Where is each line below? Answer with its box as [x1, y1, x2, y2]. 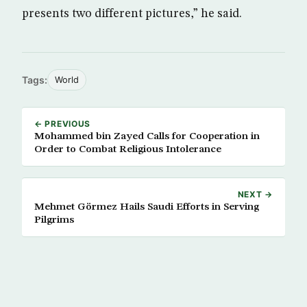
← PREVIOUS [34, 119, 91, 129]
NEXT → [237, 189, 273, 199]
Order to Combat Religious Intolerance [34, 144, 221, 155]
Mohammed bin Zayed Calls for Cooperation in [34, 131, 260, 142]
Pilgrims [34, 214, 74, 225]
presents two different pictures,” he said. [22, 8, 242, 20]
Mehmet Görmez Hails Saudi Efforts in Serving [34, 201, 259, 212]
